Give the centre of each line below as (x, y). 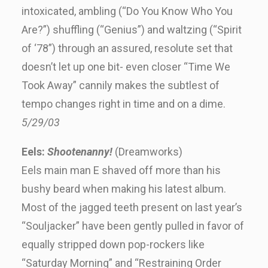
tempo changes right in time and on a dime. (124, 104)
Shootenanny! (80, 152)
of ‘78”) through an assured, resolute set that (127, 48)
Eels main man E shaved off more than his (121, 170)
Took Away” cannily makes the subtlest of (121, 85)
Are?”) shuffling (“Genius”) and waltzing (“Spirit (132, 30)
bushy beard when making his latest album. (124, 189)
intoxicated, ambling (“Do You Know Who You (127, 11)
